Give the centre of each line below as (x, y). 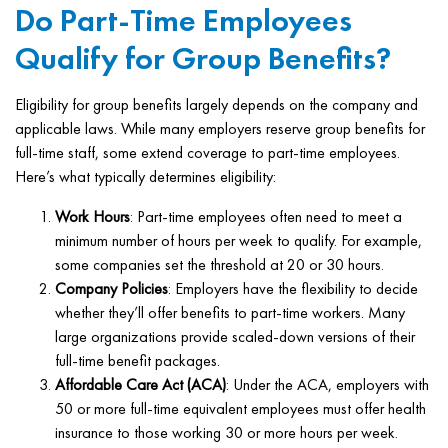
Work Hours (92, 216)
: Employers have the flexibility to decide (293, 288)
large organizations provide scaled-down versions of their (235, 336)
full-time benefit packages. (137, 360)
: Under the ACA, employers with (327, 384)
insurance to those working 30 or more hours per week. (226, 432)
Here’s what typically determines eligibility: (145, 176)
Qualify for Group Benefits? (203, 58)
